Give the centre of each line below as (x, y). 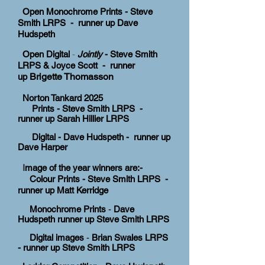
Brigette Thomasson (70, 77)
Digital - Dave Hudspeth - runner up (94, 137)
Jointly (90, 54)
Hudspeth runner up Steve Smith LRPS (93, 219)
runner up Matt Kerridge (63, 190)
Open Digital (46, 54)
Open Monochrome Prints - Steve (88, 12)
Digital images (51, 237)
